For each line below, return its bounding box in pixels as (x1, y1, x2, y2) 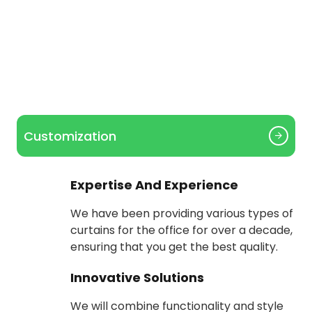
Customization (24, 127, 116, 145)
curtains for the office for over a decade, (70, 221, 293, 238)
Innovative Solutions (70, 269, 205, 287)
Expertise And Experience (70, 175, 239, 194)
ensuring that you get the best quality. (70, 238, 279, 255)
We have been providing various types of (70, 205, 294, 221)
